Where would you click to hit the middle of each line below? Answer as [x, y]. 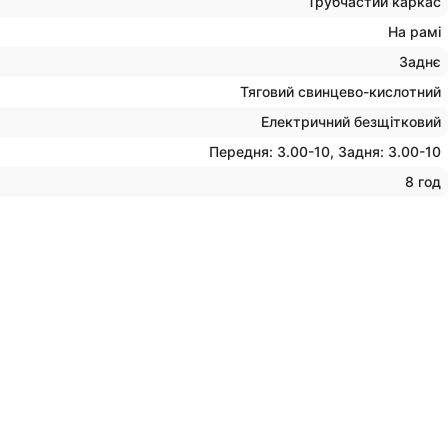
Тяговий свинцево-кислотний [340, 91]
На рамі [414, 31]
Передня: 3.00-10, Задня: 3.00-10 [325, 151]
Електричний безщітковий [351, 121]
